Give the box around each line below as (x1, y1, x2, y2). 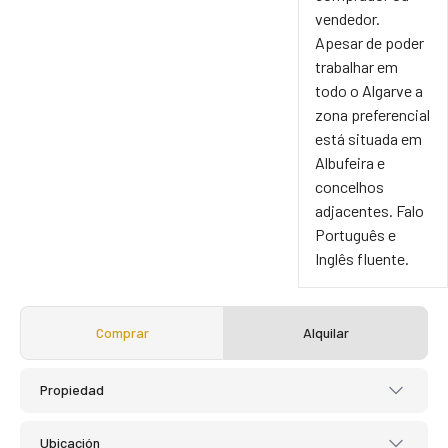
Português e (315, 224, 397, 244)
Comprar (95, 323, 149, 341)
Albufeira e (315, 152, 386, 172)
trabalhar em (315, 56, 399, 76)
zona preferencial (315, 104, 431, 124)
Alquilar (303, 323, 349, 341)
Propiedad (40, 381, 104, 399)
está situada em (315, 128, 423, 148)
